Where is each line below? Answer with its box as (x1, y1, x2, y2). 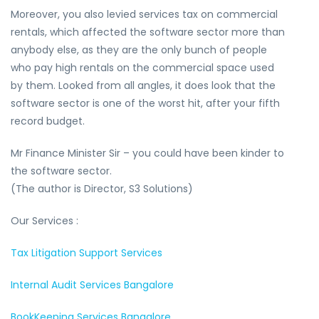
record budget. (11, 114, 85, 128)
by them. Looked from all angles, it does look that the (11, 78, 276, 93)
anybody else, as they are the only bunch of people (11, 43, 267, 57)
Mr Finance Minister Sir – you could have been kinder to (11, 146, 284, 160)
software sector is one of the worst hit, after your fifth (11, 96, 280, 110)
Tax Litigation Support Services (11, 246, 162, 260)
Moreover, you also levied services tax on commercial (11, 7, 278, 21)
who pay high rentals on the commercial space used (11, 61, 274, 75)
